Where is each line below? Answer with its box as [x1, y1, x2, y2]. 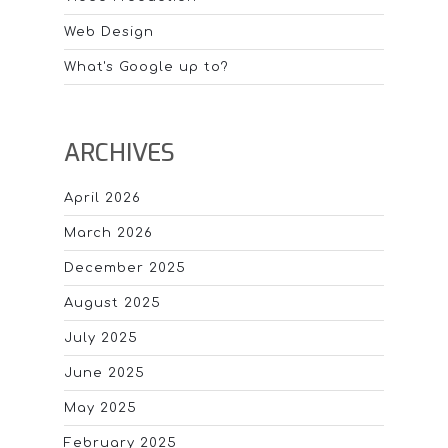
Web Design [64, 25, 154, 40]
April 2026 [64, 191, 141, 206]
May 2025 [64, 401, 137, 416]
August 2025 [64, 296, 161, 311]
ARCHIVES [64, 137, 175, 170]
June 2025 [64, 366, 145, 381]
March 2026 [64, 226, 153, 241]
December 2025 [64, 261, 186, 276]
